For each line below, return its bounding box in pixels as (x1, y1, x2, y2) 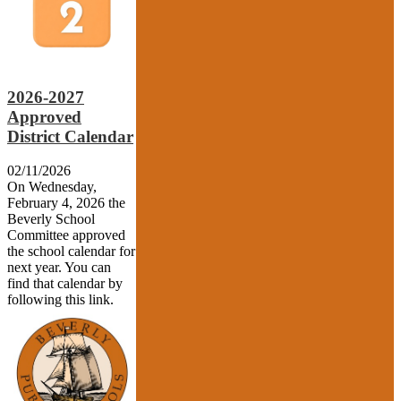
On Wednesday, (7, 179, 97, 195)
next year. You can (7, 260, 111, 276)
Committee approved (7, 227, 125, 243)
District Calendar (7, 126, 133, 146)
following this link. (7, 292, 114, 308)
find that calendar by (7, 276, 123, 292)
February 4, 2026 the (7, 195, 125, 211)
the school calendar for (7, 243, 135, 260)
